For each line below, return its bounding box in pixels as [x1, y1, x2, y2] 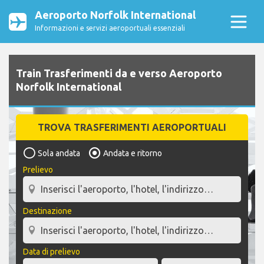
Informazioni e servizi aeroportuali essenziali [35, 24, 185, 32]
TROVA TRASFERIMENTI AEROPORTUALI [38, 122, 226, 133]
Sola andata [38, 148, 80, 159]
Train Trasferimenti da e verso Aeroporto [16, 67, 222, 80]
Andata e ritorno [103, 148, 162, 159]
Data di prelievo [23, 247, 80, 257]
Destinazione [23, 206, 72, 216]
